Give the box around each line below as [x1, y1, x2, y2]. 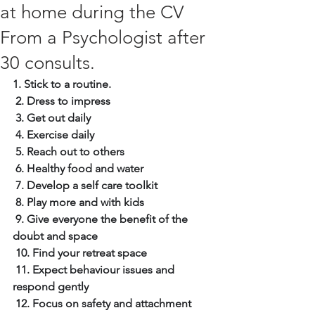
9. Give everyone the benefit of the [15, 212, 191, 226]
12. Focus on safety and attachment [15, 297, 191, 310]
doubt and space [13, 229, 98, 243]
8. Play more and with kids [15, 195, 144, 209]
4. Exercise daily [15, 128, 94, 141]
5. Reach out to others [15, 145, 124, 158]
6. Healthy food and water [15, 162, 143, 175]
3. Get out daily [15, 111, 91, 124]
